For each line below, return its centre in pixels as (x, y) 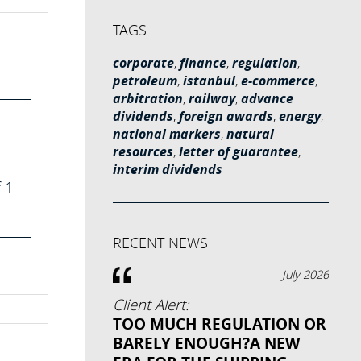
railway (212, 98)
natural (250, 134)
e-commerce (278, 81)
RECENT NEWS (160, 243)
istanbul (209, 81)
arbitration (147, 98)
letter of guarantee (238, 151)
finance (203, 63)
